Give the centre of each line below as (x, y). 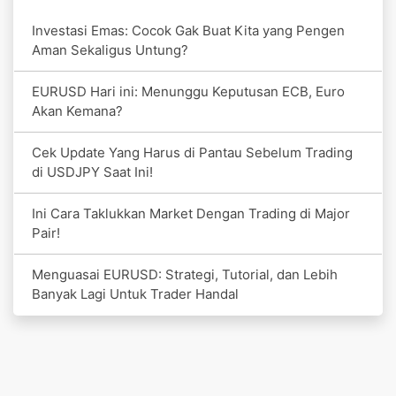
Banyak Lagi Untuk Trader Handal (135, 293)
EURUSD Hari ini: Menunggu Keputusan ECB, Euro (188, 91)
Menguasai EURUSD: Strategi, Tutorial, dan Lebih (185, 274)
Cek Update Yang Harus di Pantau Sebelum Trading (192, 152)
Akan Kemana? (77, 110)
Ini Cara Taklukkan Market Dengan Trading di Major (191, 213)
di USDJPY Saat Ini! (92, 171)
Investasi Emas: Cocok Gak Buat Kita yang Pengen (188, 30)
